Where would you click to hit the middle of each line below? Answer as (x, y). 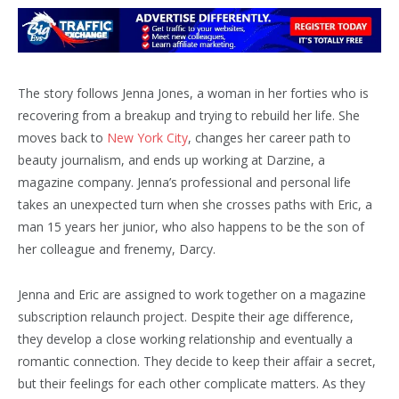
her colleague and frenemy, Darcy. (117, 248)
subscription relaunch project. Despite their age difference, (186, 316)
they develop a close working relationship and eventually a (185, 338)
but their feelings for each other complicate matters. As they (191, 383)
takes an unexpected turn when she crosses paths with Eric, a (195, 204)
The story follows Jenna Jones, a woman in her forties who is (193, 93)
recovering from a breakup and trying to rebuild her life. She (189, 115)
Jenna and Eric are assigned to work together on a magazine (192, 294)
